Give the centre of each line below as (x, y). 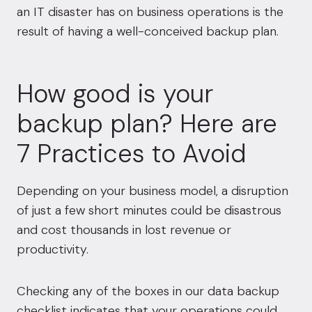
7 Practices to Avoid (132, 154)
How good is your (115, 94)
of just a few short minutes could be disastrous (149, 210)
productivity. (53, 249)
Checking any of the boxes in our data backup (148, 291)
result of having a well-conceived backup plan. (148, 31)
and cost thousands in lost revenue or (124, 230)
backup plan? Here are (147, 124)
